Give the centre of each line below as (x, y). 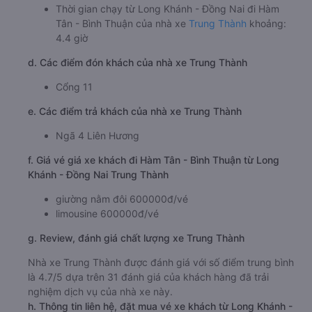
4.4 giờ (72, 88)
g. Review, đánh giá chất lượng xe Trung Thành (136, 288)
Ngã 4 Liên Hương (97, 186)
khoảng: (266, 74)
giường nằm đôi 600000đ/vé (122, 249)
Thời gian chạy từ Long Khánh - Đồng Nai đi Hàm (167, 59)
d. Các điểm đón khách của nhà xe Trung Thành (138, 113)
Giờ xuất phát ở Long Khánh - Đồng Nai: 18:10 (161, 30)
